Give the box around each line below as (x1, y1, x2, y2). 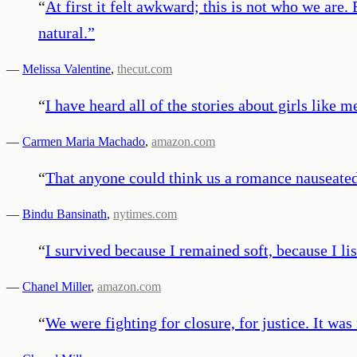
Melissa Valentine (22, 61, 111, 76)
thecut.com (117, 61, 172, 76)
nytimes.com (113, 206, 177, 221)
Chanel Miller (22, 279, 91, 293)
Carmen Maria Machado (22, 134, 145, 148)
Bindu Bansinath (22, 206, 107, 221)
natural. (38, 23, 88, 41)
